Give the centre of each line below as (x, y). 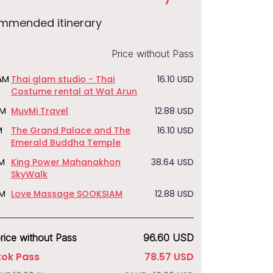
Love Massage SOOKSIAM (67, 194)
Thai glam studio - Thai (63, 79)
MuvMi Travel (40, 111)
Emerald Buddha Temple (66, 143)
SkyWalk (30, 174)
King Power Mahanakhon (66, 162)
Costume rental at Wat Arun (74, 91)
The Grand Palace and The (71, 130)
